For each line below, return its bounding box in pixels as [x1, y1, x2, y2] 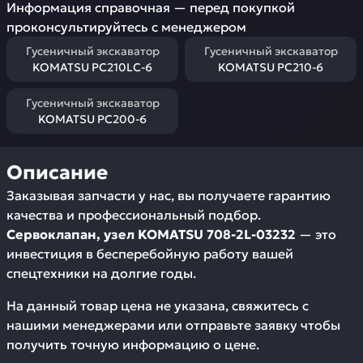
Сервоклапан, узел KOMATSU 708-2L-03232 [6, 226, 296, 242]
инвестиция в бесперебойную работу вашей [6, 246, 293, 262]
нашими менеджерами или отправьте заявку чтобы [6, 317, 340, 333]
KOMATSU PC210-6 [218, 60, 323, 75]
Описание [6, 160, 108, 185]
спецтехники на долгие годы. [6, 265, 196, 281]
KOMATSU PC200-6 [38, 112, 147, 126]
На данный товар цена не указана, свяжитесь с [6, 297, 309, 314]
